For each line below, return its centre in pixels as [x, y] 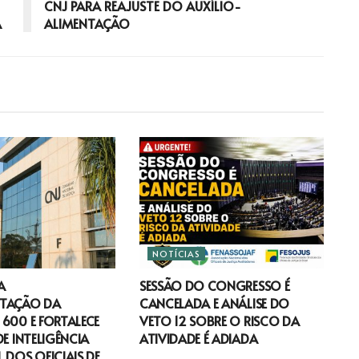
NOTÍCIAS [176, 254]
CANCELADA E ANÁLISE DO [214, 303]
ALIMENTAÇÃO [87, 23]
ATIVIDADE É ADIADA [198, 339]
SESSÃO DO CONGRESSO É [214, 286]
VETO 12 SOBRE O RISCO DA [219, 321]
